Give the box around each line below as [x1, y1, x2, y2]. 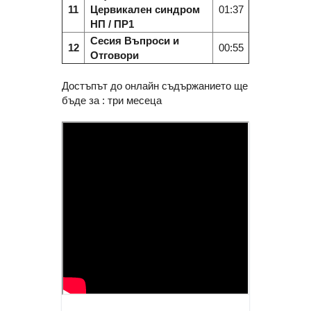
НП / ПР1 [90, 17, 134, 30]
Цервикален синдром [90, 3, 200, 15]
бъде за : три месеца [62, 94, 162, 106]
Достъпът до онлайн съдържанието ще [62, 79, 248, 92]
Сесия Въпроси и [90, 34, 179, 47]
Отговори [90, 49, 139, 61]
